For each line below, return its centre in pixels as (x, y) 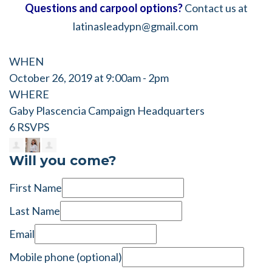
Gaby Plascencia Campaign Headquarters (107, 111)
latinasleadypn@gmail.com (135, 26)
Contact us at (216, 8)
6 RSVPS (29, 127)
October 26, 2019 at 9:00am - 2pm (89, 78)
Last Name (35, 210)
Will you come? (63, 160)
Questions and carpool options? (104, 8)
